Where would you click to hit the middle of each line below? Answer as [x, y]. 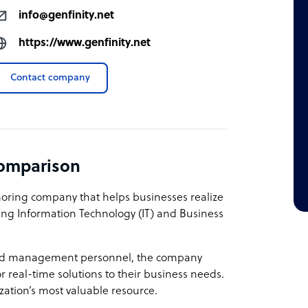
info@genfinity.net [67, 15]
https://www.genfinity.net [85, 43]
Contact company [51, 78]
